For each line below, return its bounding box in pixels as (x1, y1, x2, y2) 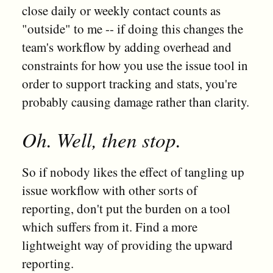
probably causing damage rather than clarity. (21, 93, 249, 110)
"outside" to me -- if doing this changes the (21, 19, 243, 37)
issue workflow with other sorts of (21, 182, 197, 199)
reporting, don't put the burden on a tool (21, 200, 230, 218)
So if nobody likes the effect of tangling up (21, 163, 244, 181)
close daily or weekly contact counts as (21, 1, 221, 19)
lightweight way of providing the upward (21, 236, 233, 254)
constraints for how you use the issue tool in (21, 56, 248, 74)
